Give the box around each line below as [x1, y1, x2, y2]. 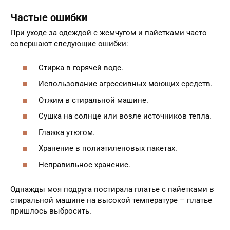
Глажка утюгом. [39, 127, 95, 137]
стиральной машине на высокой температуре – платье [10, 195, 212, 205]
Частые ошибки [10, 11, 87, 24]
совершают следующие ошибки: [10, 39, 128, 49]
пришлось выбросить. [10, 206, 91, 216]
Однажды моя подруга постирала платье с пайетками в [10, 184, 214, 194]
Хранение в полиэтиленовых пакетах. [39, 144, 177, 154]
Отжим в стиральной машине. [39, 95, 148, 105]
